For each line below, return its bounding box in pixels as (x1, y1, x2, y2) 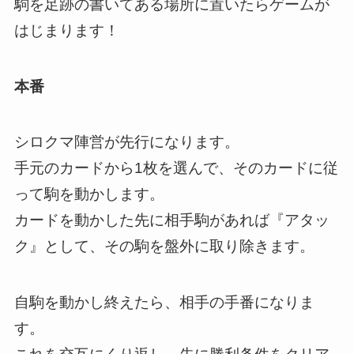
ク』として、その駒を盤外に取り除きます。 (13, 238, 314, 255)
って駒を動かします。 (13, 186, 164, 203)
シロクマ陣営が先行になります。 (13, 134, 239, 151)
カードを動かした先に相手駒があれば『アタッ (13, 212, 330, 229)
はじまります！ (13, 21, 119, 39)
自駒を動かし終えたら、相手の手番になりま (13, 293, 314, 311)
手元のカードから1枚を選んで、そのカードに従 (13, 160, 338, 177)
